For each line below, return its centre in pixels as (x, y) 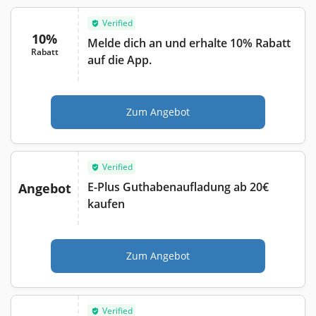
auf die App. (120, 60)
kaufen (106, 203)
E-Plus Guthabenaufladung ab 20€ (178, 187)
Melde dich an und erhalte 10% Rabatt (189, 43)
